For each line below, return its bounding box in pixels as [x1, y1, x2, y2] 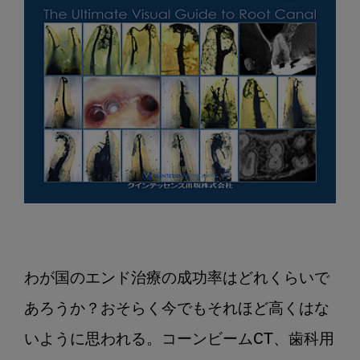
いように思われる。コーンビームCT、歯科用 [24, 333, 334, 349]
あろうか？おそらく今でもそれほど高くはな [24, 302, 329, 318]
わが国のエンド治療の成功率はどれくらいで [24, 272, 329, 288]
